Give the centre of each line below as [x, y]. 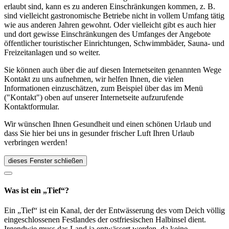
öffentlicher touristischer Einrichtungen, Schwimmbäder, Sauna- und [114, 43]
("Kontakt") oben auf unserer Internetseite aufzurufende [94, 97]
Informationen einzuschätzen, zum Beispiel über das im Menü [104, 88]
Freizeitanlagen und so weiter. [52, 52]
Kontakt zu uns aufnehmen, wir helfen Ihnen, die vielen [94, 79]
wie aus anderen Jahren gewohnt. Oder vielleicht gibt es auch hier [110, 25]
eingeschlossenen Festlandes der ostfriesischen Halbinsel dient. [105, 220]
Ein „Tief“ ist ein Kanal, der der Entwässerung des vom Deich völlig [114, 211]
